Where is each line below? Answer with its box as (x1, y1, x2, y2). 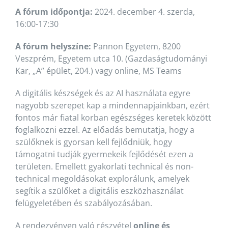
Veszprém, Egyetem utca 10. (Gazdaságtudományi (15, 52, 207, 64)
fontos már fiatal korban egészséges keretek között (15, 111, 211, 123)
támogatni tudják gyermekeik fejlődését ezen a (15, 148, 193, 160)
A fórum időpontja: (15, 6, 93, 17)
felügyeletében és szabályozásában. (15, 197, 152, 209)
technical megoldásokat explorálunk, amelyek (15, 173, 189, 184)
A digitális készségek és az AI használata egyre (15, 87, 190, 99)
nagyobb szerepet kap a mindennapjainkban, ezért (15, 99, 210, 111)
